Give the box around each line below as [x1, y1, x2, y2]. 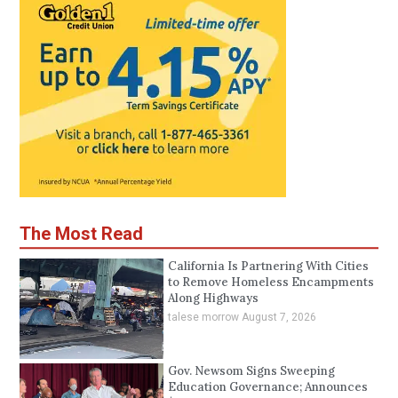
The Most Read [20, 222, 144, 244]
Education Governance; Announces [167, 378, 368, 394]
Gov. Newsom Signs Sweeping [167, 362, 335, 378]
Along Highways [167, 290, 259, 306]
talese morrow [167, 310, 242, 323]
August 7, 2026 [241, 310, 316, 323]
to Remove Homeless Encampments [167, 274, 374, 290]
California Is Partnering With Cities [167, 258, 369, 274]
